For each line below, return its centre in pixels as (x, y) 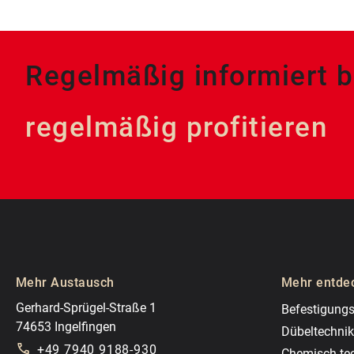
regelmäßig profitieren (176, 128)
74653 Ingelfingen (66, 327)
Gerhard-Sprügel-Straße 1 (86, 308)
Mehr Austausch (65, 283)
